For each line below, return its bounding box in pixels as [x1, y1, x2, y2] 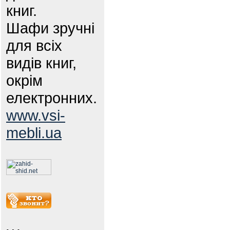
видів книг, [6, 54, 76, 71]
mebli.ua [6, 124, 62, 141]
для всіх [6, 37, 62, 54]
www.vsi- [6, 107, 65, 124]
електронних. [6, 89, 97, 106]
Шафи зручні [6, 20, 94, 36]
